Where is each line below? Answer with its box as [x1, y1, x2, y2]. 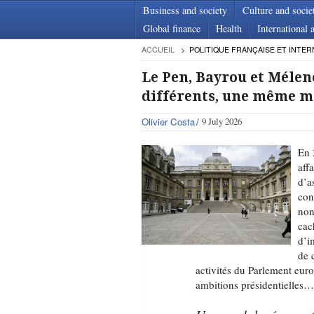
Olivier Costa [141, 115, 195, 128]
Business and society [143, 4, 227, 17]
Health [216, 22, 242, 35]
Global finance [143, 22, 200, 35]
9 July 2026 [201, 115, 242, 128]
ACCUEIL [141, 44, 175, 55]
